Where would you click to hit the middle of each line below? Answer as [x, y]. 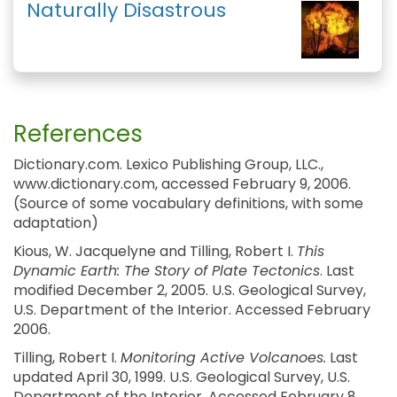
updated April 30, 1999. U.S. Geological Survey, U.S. [182, 378]
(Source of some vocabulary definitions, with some [188, 204]
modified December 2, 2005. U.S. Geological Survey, [190, 291]
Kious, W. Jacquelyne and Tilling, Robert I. [155, 252]
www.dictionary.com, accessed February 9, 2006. [182, 184]
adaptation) [56, 223]
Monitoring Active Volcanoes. [223, 358]
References [78, 134]
